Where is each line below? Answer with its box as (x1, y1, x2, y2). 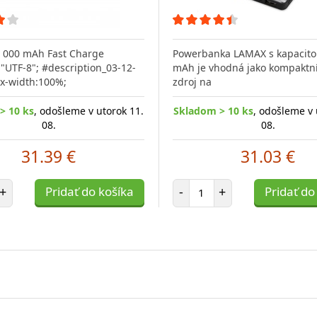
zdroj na (172, 74, 212, 88)
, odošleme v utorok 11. (33, 103, 144, 117)
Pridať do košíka (45, 183, 134, 200)
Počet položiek (200, 178, 268, 192)
